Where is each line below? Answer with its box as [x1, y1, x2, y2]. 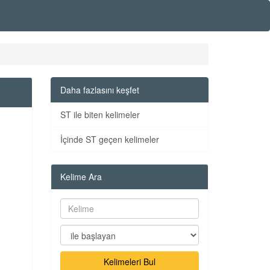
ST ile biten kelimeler [60, 108, 140, 121]
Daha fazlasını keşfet [60, 84, 139, 96]
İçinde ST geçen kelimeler [60, 133, 159, 145]
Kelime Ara [60, 171, 102, 183]
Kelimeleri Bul [103, 256, 155, 268]
